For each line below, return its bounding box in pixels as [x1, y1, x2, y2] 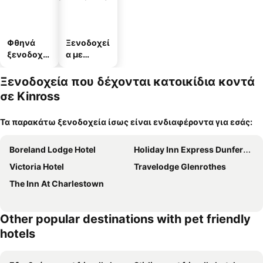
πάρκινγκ [66, 61, 105, 71]
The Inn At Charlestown [9, 178, 104, 188]
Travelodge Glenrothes [134, 161, 226, 171]
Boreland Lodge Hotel [9, 144, 96, 154]
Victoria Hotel [9, 161, 64, 171]
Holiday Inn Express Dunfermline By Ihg [134, 144, 243, 154]
